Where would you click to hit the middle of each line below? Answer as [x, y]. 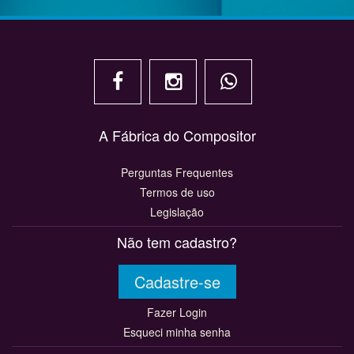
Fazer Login [177, 312]
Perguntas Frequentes [177, 172]
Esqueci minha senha [177, 332]
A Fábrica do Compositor [177, 135]
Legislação [177, 212]
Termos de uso [177, 192]
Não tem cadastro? [177, 242]
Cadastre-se [177, 282]
